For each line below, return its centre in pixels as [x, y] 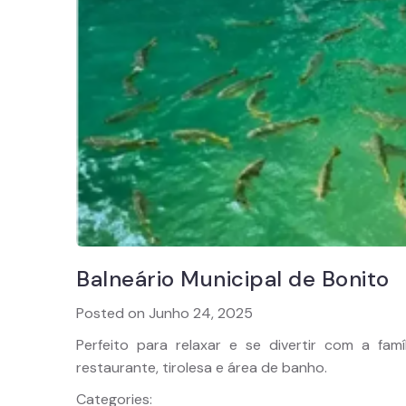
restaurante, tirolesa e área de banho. [202, 367]
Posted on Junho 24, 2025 [164, 313]
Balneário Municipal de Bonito [233, 279]
